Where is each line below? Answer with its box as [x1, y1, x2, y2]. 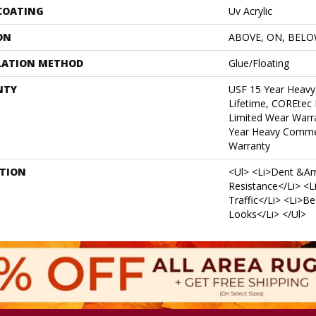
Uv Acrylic [229, 4, 272, 18]
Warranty [229, 139, 270, 152]
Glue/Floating [229, 56, 289, 70]
